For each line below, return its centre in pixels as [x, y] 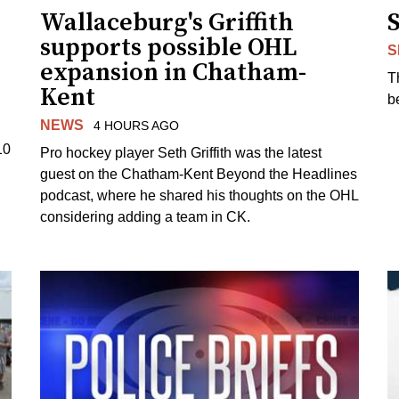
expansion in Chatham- [174, 72]
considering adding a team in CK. [146, 216]
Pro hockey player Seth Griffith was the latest [181, 152]
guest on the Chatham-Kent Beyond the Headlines [199, 174]
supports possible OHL [169, 47]
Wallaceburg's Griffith [167, 22]
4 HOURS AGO [136, 125]
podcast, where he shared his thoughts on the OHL [199, 195]
